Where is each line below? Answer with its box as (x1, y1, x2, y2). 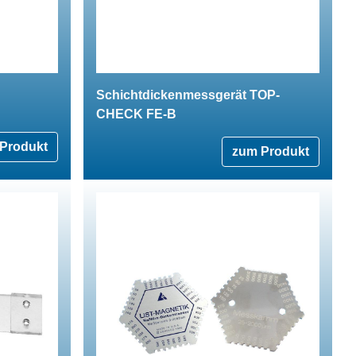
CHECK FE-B (96, 106, 176, 121)
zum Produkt (232, 144, 309, 158)
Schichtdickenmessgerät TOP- (96, 87, 280, 102)
